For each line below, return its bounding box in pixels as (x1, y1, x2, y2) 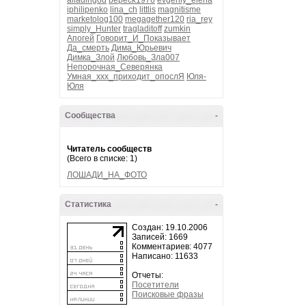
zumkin (164, 24, 191, 33)
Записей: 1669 (132, 232, 188, 242)
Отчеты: (132, 270, 163, 280)
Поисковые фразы (132, 290, 204, 299)
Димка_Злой (67, 53, 115, 62)
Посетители (132, 280, 179, 290)
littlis (139, 5, 156, 14)
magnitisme (158, 5, 201, 14)
